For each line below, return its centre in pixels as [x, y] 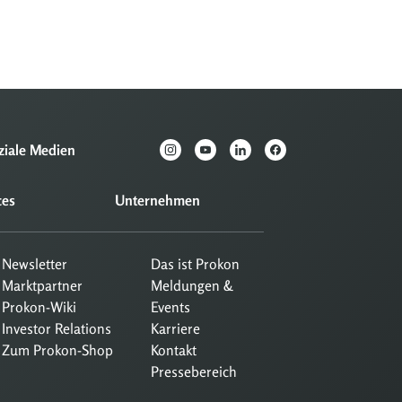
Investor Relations [57, 329]
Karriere [175, 329]
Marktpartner [42, 286]
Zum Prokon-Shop [57, 350]
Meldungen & [192, 286]
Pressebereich [194, 372]
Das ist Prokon [195, 264]
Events [170, 307]
